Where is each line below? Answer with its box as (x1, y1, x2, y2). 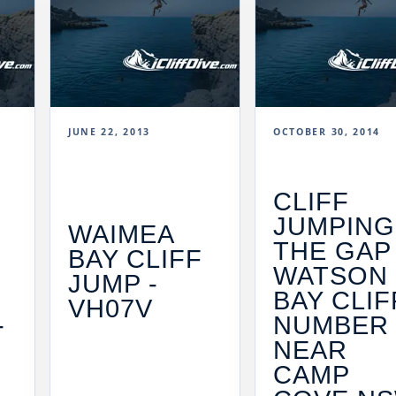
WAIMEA (68, 220, 174, 249)
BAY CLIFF (68, 245, 203, 274)
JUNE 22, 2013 (68, 126, 150, 139)
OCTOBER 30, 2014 (273, 126, 381, 139)
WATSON (273, 261, 389, 290)
